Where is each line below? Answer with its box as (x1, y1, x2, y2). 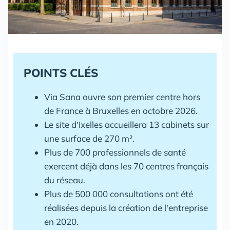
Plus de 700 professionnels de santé (44, 147, 186, 158)
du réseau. (44, 175, 85, 185)
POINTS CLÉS (24, 66, 98, 80)
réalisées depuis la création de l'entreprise (44, 202, 208, 213)
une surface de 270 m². (44, 133, 135, 144)
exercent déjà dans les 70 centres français (44, 161, 208, 171)
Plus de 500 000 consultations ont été (44, 188, 193, 199)
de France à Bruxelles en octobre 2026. (44, 105, 198, 116)
